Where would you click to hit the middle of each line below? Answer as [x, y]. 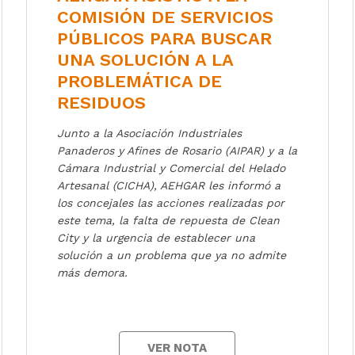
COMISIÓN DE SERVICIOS [166, 17]
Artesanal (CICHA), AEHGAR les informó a [169, 185]
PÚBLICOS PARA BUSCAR [165, 38]
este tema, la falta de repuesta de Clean [169, 220]
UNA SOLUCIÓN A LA [145, 59]
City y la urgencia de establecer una [157, 237]
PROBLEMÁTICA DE [140, 81]
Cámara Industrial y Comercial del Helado [172, 168]
